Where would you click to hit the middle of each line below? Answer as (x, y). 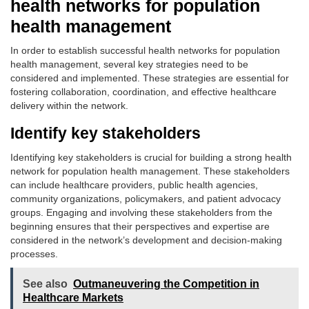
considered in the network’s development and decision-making (146, 240)
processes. (34, 254)
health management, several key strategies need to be (129, 64)
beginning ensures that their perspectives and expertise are (140, 226)
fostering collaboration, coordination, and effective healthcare (143, 92)
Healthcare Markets (73, 298)
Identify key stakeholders (106, 133)
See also (45, 284)
